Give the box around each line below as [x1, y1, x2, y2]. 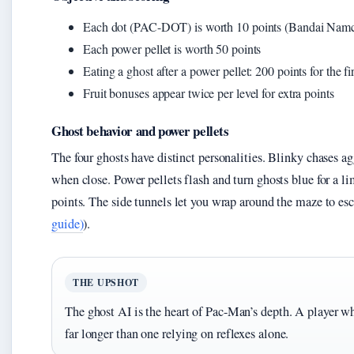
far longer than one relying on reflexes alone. [65, 325, 289, 343]
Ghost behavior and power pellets [51, 121, 229, 141]
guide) [51, 215, 84, 233]
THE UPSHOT [73, 276, 140, 290]
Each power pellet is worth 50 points [83, 40, 262, 58]
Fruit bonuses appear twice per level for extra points [83, 85, 334, 102]
